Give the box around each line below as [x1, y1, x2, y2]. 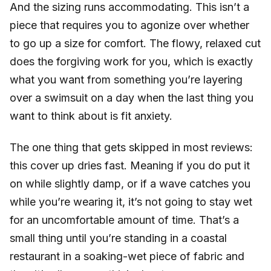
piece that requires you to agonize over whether [10, 19, 249, 32]
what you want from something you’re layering [10, 73, 243, 87]
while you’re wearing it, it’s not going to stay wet [10, 195, 252, 208]
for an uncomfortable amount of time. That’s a [10, 213, 239, 226]
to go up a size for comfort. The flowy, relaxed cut [10, 37, 261, 50]
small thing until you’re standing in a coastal [10, 231, 227, 244]
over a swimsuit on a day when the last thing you [10, 91, 253, 105]
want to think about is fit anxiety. [10, 109, 172, 123]
